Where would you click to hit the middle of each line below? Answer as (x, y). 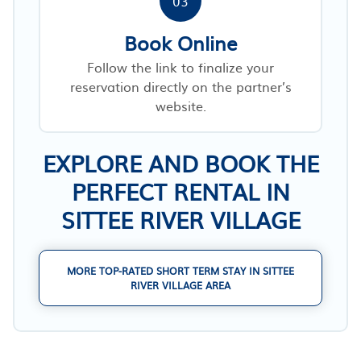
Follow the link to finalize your (180, 66)
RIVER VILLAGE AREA (180, 285)
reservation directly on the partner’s (180, 86)
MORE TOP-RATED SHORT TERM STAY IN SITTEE (180, 270)
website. (180, 105)
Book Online (180, 42)
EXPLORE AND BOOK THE (180, 162)
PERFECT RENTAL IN (180, 191)
